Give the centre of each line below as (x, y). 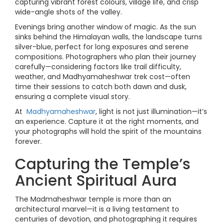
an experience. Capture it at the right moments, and (107, 121)
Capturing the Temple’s (103, 164)
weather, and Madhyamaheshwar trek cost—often (103, 77)
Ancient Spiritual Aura (96, 181)
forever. (28, 141)
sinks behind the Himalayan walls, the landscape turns (109, 37)
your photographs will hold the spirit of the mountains (108, 131)
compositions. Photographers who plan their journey (106, 57)
